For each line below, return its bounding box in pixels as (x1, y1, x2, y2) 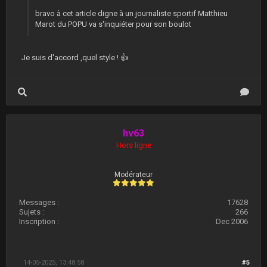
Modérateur (114, 170, 153, 179)
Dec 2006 (216, 217, 248, 226)
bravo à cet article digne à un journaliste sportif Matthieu (35, 9, 228, 18)
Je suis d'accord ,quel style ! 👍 (21, 53, 128, 62)
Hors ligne (116, 141, 151, 150)
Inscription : (19, 217, 59, 226)
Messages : (19, 198, 59, 207)
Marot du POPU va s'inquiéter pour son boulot (35, 20, 191, 29)
